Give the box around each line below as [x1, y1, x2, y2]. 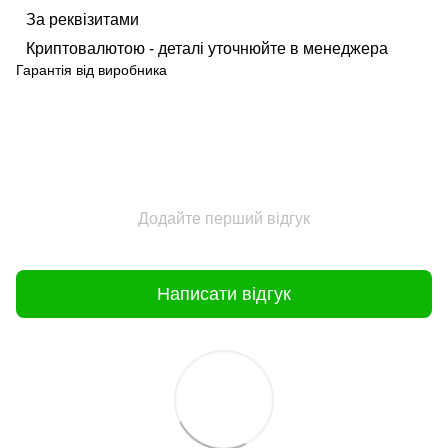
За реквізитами [26, 11, 139, 28]
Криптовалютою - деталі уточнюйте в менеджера [26, 40, 388, 57]
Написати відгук [157, 283, 291, 304]
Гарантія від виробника [16, 62, 167, 78]
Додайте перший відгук [138, 210, 310, 227]
